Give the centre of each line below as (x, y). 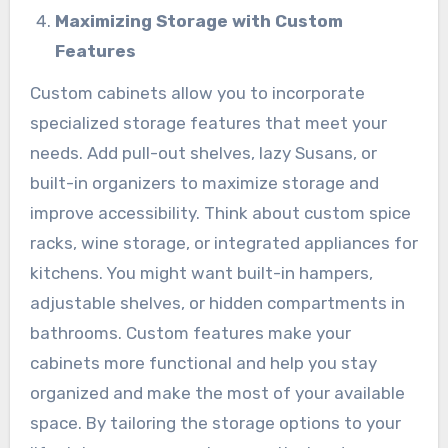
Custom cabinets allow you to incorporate (197, 93)
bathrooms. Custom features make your (190, 333)
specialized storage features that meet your (208, 123)
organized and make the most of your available (217, 393)
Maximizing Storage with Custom (199, 20)
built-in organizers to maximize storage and (204, 183)
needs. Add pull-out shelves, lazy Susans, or (203, 153)
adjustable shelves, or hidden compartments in (217, 303)
